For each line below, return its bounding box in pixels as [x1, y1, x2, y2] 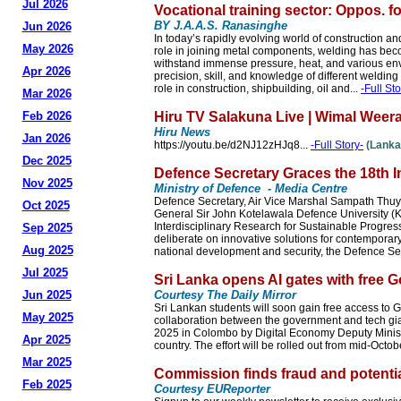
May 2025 [21, 311, 73, 324]
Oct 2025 [21, 199, 70, 212]
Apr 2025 [21, 333, 71, 346]
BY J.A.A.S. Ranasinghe [154, 19, 287, 32]
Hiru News [154, 125, 210, 139]
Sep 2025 [21, 221, 73, 235]
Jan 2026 [21, 132, 71, 145]
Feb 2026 [21, 109, 72, 123]
